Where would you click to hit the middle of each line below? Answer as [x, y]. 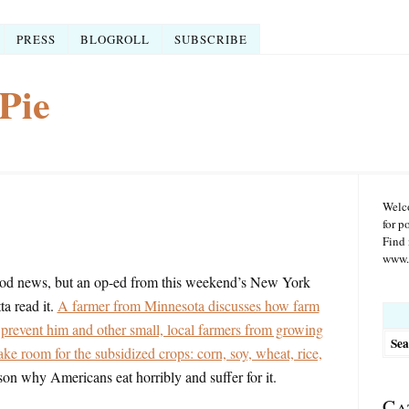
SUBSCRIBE [210, 39]
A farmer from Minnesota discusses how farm [188, 305]
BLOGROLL [115, 39]
